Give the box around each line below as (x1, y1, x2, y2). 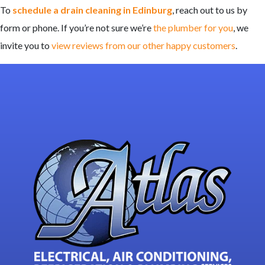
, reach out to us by (172, 4, 247, 15)
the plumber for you (153, 21, 233, 33)
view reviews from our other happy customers (51, 39, 235, 51)
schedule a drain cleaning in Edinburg (12, 4, 172, 15)
